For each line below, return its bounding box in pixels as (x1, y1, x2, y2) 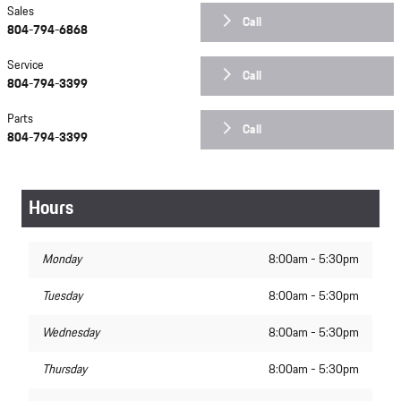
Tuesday (42, 287, 82, 306)
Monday (42, 251, 81, 269)
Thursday (42, 361, 87, 380)
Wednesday (42, 324, 99, 343)
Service (7, 56, 44, 75)
